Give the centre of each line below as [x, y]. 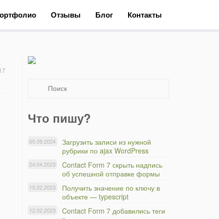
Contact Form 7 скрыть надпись [112, 165]
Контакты [145, 15]
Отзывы [66, 15]
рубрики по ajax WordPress [105, 151]
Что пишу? [59, 118]
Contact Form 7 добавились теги [114, 211]
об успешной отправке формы [111, 174]
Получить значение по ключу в [111, 188]
